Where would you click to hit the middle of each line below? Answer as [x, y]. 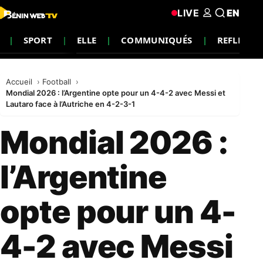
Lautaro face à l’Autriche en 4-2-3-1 [70, 104]
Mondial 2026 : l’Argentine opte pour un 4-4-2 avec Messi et [116, 93]
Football [58, 82]
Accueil [20, 82]
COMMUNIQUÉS [157, 40]
